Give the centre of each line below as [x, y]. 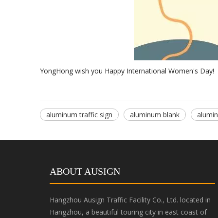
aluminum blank [155, 114]
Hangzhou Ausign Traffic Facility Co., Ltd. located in [130, 200]
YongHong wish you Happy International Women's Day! [127, 71]
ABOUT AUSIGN [85, 171]
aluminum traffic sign [79, 114]
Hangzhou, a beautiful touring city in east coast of [128, 212]
